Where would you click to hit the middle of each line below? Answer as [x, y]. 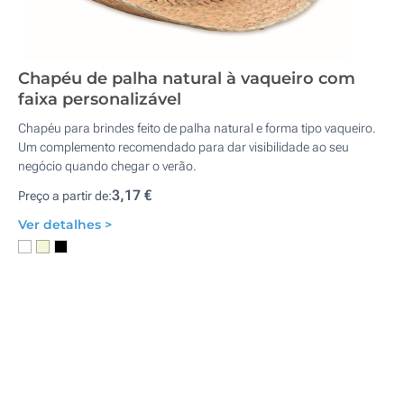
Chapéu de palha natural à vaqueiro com [187, 78]
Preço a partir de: [65, 196]
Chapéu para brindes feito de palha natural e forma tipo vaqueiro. [197, 128]
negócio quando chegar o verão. [107, 166]
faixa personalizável [100, 99]
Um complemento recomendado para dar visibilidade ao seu [184, 147]
